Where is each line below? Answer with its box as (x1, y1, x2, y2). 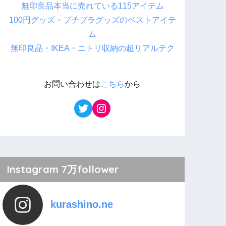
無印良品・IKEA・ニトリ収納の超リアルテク (10, 43, 175, 52)
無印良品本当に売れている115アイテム (21, 1, 164, 10)
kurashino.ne (50, 198, 114, 210)
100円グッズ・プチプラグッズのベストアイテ (9, 15, 176, 24)
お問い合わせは (44, 80, 101, 89)
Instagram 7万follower (7, 162, 120, 176)
